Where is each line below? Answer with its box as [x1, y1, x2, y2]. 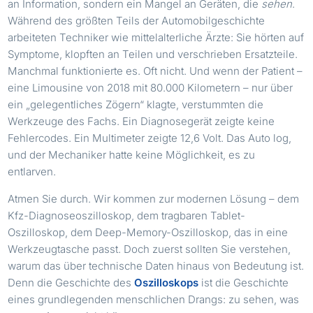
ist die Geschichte [198, 275, 289, 289]
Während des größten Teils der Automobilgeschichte [8, 13, 265, 27]
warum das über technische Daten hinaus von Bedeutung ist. [8, 259, 305, 272]
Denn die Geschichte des [8, 275, 135, 289]
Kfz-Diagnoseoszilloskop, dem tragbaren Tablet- [8, 208, 246, 222]
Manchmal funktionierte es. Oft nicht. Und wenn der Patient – [8, 64, 303, 78]
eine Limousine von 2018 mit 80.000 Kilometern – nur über [8, 80, 293, 94]
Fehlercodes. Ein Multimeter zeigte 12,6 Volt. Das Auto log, [8, 131, 292, 145]
